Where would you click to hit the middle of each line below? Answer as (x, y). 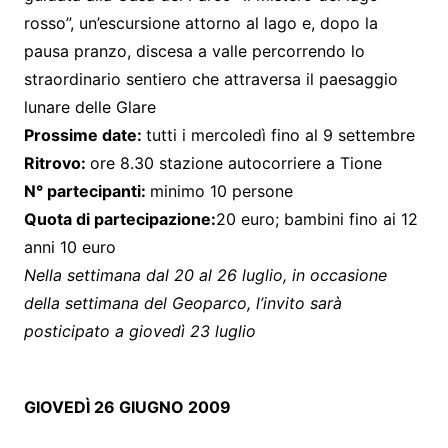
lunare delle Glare (89, 106)
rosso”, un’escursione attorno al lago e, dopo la (200, 22)
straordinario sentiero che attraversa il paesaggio (210, 78)
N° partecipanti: (86, 190)
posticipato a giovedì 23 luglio (139, 330)
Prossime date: (84, 134)
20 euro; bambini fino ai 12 (316, 218)
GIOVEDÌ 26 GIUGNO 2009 (127, 406)
